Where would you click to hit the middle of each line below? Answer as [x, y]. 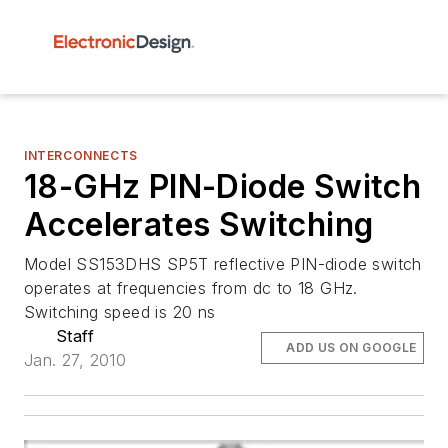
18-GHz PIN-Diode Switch [223, 186]
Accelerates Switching [199, 224]
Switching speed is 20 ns [120, 312]
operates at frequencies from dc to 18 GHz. [191, 288]
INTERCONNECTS [81, 155]
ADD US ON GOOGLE [351, 347]
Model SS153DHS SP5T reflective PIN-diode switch [223, 264]
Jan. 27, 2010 [75, 360]
